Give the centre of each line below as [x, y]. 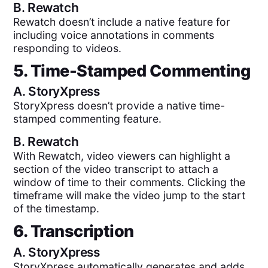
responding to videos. [68, 48]
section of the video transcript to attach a [116, 169]
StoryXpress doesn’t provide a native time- [119, 106]
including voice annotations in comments [114, 35]
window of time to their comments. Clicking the [130, 182]
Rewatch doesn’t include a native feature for [122, 22]
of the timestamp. [57, 208]
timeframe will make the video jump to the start [130, 195]
